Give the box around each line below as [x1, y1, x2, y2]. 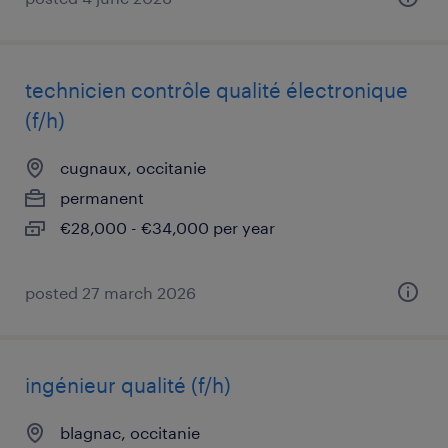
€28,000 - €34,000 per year [60, 218, 275, 237]
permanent [60, 188, 144, 207]
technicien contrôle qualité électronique [25, 78, 408, 102]
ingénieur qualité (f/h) [25, 373, 231, 397]
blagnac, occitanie [60, 423, 200, 442]
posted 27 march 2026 [25, 283, 196, 302]
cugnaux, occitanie [60, 158, 206, 177]
